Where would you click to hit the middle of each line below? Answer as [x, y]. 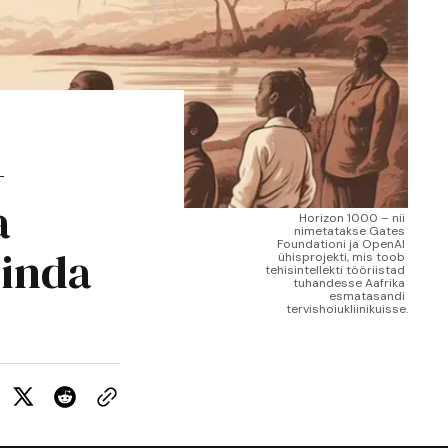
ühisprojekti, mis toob [341, 257]
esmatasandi [367, 296]
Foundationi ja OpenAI [341, 244]
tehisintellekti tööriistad [335, 270]
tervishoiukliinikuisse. [347, 309]
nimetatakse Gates [349, 231]
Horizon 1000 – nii [352, 218]
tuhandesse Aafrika [349, 283]
